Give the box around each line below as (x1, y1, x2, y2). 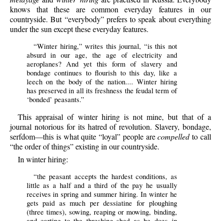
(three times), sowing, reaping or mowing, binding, (26, 207, 177, 217)
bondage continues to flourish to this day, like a (26, 68, 177, 78)
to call (189, 131, 211, 142)
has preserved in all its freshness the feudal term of (26, 86, 177, 96)
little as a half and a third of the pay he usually (26, 180, 177, 190)
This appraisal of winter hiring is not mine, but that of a (18, 111, 211, 122)
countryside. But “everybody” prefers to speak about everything (10, 14, 211, 25)
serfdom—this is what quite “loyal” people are (10, 131, 158, 142)
